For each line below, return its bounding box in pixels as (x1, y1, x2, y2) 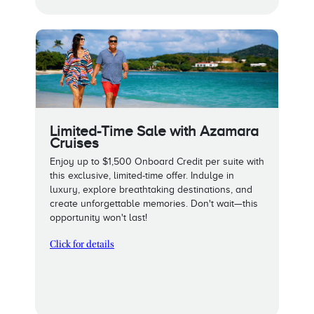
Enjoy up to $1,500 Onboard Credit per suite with (50, 156, 264, 167)
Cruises (50, 134, 99, 151)
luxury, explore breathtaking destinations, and (50, 184, 252, 195)
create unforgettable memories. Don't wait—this (50, 198, 258, 209)
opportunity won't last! (50, 212, 147, 223)
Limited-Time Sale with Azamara (50, 122, 259, 139)
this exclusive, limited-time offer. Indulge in (50, 170, 234, 181)
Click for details (50, 240, 114, 250)
